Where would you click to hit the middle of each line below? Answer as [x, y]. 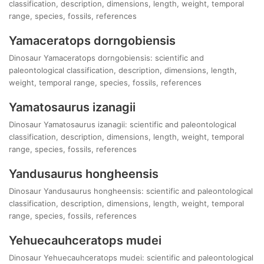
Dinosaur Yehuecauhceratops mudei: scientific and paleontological [131, 258]
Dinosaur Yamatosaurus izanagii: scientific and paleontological [123, 125]
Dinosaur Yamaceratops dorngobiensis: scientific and [106, 58]
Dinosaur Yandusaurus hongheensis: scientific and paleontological [131, 191]
